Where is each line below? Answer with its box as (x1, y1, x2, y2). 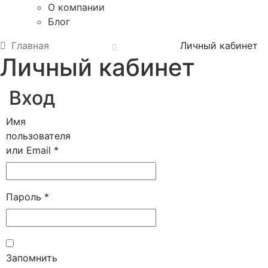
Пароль (6, 190, 44, 203)
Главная (11, 39, 49, 51)
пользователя (6, 129, 71, 142)
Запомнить (6, 251, 57, 264)
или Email (6, 144, 54, 156)
